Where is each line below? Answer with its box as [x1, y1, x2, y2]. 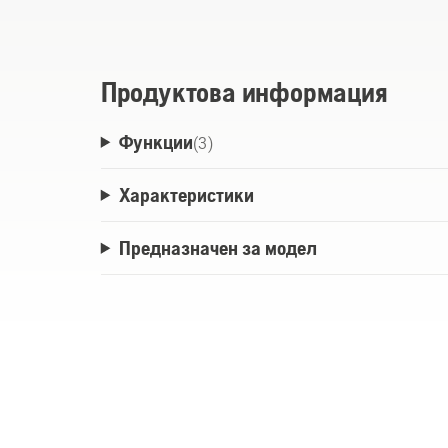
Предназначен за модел [118, 236, 317, 260]
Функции [118, 130, 193, 154]
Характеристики [118, 183, 254, 207]
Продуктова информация [100, 76, 388, 109]
